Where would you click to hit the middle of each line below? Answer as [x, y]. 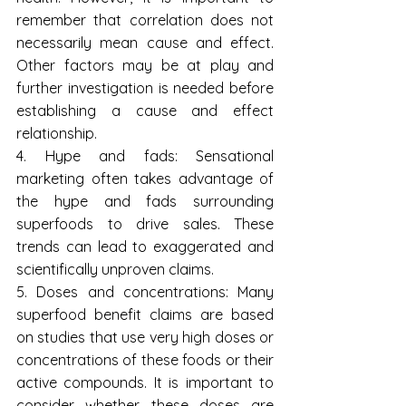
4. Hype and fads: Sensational [145, 156]
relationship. [57, 134]
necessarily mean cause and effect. [145, 43]
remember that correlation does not [145, 20]
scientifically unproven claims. [115, 270]
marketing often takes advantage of [145, 179]
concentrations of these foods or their [145, 360]
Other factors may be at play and [145, 66]
